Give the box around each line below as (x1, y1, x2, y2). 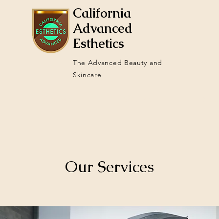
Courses (43, 94, 72, 104)
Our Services (65, 156, 154, 176)
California (72, 5, 131, 22)
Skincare (72, 70, 102, 79)
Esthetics (72, 35, 124, 52)
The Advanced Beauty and (72, 58, 162, 67)
